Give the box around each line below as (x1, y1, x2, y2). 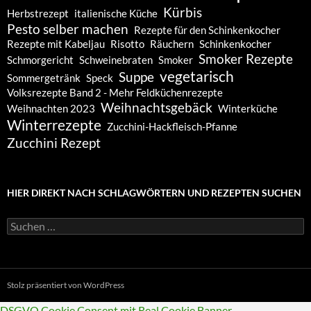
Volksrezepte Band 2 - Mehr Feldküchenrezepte (7, 85, 223, 99)
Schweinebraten (79, 53, 153, 66)
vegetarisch (160, 67, 234, 85)
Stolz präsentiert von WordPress (7, 279, 124, 290)
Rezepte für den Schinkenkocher (134, 23, 280, 36)
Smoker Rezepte (199, 51, 293, 67)
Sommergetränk (7, 71, 81, 84)
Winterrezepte (7, 115, 101, 134)
